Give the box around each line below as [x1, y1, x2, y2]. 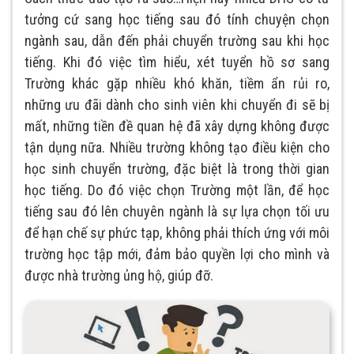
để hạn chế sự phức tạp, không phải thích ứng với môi [24, 224, 330, 242]
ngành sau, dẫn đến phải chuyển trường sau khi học [24, 32, 330, 50]
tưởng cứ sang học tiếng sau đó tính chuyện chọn [24, 11, 330, 28]
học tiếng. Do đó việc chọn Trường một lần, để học [24, 182, 330, 199]
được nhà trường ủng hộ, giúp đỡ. [24, 267, 213, 284]
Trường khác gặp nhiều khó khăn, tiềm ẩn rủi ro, [24, 75, 330, 92]
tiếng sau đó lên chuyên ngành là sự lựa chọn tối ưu [24, 203, 330, 220]
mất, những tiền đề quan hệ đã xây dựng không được [24, 118, 330, 135]
